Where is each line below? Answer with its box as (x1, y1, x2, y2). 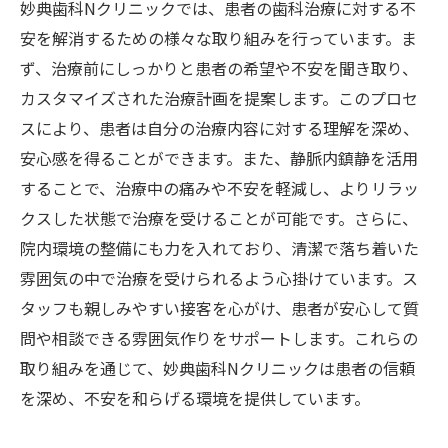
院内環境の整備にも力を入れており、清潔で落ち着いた (20, 236, 419, 260)
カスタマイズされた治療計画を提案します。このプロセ (20, 86, 418, 110)
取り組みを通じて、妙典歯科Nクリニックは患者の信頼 (20, 356, 415, 380)
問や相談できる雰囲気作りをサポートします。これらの (20, 326, 418, 350)
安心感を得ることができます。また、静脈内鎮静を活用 (20, 146, 418, 170)
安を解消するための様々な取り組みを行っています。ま (20, 26, 417, 50)
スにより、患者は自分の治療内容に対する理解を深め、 (20, 116, 419, 140)
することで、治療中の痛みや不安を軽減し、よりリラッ (20, 176, 419, 200)
